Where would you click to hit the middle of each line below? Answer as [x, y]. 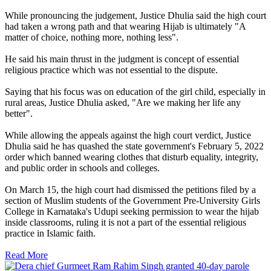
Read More [26, 255]
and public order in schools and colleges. [82, 168]
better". [19, 114]
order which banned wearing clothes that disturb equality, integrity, [132, 157]
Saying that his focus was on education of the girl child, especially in [135, 92]
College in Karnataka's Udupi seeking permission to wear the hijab [132, 212]
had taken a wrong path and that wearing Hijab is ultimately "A [125, 27]
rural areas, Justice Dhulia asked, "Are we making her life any [123, 103]
